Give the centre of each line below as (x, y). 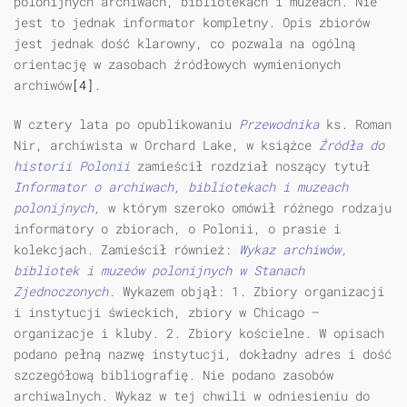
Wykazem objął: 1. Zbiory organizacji (253, 292)
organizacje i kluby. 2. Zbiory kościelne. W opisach (199, 333)
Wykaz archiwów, (293, 250)
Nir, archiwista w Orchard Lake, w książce (166, 145)
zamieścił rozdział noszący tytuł (253, 166)
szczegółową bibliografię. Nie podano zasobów (174, 375)
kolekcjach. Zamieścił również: (126, 250)
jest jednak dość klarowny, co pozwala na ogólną (184, 44)
